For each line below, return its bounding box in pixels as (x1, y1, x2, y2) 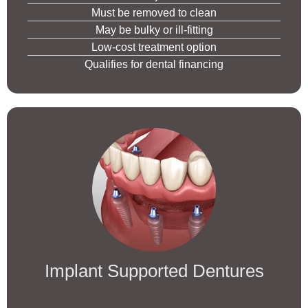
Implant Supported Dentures (44, 261, 264, 282)
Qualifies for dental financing (85, 58, 223, 70)
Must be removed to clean (91, 6, 217, 19)
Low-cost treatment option (91, 41, 217, 53)
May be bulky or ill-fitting (95, 23, 213, 36)
